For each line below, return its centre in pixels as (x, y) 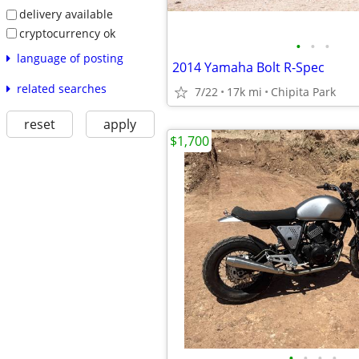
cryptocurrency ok (67, 33)
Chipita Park (303, 92)
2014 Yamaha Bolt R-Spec (248, 67)
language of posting (70, 58)
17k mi (244, 92)
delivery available (66, 14)
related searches (61, 89)
